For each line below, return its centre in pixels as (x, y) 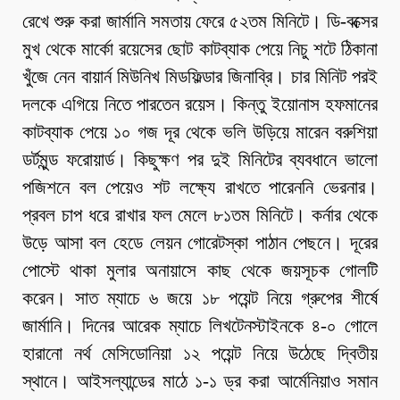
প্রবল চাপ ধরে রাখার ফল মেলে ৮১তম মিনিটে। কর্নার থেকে (200, 216)
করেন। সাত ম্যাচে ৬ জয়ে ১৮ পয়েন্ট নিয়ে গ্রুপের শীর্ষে (200, 299)
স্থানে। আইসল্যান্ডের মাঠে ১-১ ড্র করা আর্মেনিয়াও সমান (200, 382)
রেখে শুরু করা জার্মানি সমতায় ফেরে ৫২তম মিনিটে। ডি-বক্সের (200, 22)
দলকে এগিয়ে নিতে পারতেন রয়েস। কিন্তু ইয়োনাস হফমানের (200, 105)
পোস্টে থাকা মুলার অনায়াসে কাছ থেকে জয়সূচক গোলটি (200, 271)
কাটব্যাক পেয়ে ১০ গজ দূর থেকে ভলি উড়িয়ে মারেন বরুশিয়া (200, 133)
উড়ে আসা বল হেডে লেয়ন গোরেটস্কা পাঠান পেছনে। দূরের (200, 243)
